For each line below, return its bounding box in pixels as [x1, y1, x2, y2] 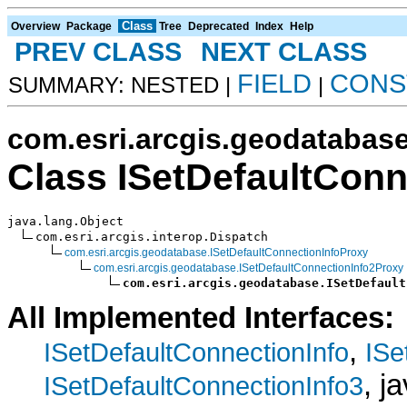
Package [66, 19, 112, 33]
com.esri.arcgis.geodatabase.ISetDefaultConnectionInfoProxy [65, 245, 368, 259]
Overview [11, 19, 60, 33]
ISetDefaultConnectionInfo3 [44, 370, 363, 401]
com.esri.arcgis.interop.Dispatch [35, 229, 268, 243]
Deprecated [188, 19, 249, 33]
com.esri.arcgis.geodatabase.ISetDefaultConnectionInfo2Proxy [94, 261, 403, 274]
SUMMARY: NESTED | [8, 72, 237, 97]
